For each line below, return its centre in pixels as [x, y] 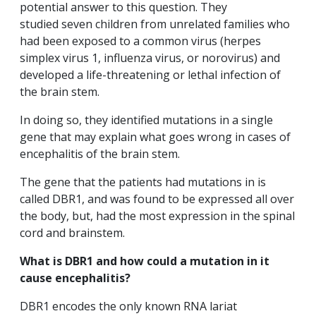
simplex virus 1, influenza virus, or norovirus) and [150, 58]
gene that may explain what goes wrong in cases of [155, 137]
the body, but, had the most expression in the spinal [157, 216]
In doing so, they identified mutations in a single [146, 120]
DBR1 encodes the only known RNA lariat [128, 306]
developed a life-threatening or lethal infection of [150, 75]
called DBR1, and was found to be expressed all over [157, 199]
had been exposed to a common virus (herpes [140, 41]
